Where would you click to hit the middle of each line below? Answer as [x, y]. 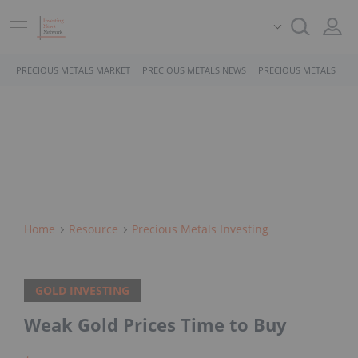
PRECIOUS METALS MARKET [73, 70]
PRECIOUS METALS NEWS [194, 70]
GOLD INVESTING [82, 291]
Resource [93, 229]
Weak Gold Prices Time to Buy [155, 325]
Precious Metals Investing [200, 229]
